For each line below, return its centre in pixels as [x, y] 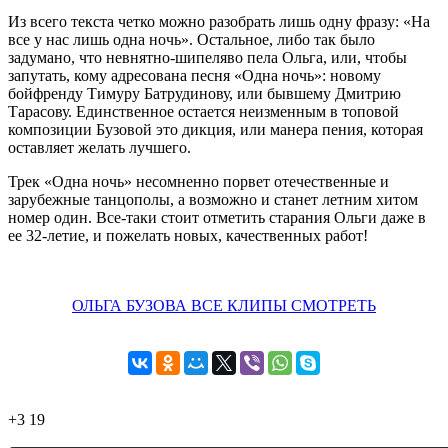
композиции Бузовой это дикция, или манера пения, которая [215, 129]
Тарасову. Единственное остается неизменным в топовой [203, 111]
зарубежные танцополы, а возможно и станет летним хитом [213, 199]
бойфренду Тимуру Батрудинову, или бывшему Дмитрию [204, 93]
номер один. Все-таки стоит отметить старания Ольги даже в [217, 217]
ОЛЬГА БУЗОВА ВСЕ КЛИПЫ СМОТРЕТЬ [224, 305]
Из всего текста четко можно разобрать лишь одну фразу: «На [219, 21]
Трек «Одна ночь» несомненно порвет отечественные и [198, 181]
